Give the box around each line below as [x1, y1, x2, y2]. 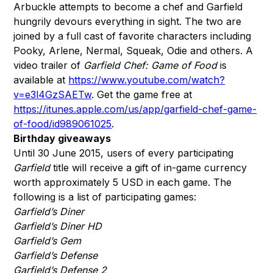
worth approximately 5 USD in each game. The [13, 176, 232, 188]
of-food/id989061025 [13, 118, 112, 130]
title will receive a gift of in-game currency [50, 161, 247, 174]
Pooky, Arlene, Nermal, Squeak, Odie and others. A [13, 44, 253, 57]
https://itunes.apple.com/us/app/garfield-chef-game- [13, 103, 257, 115]
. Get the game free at [91, 88, 193, 101]
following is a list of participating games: [13, 191, 197, 203]
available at [13, 74, 69, 86]
